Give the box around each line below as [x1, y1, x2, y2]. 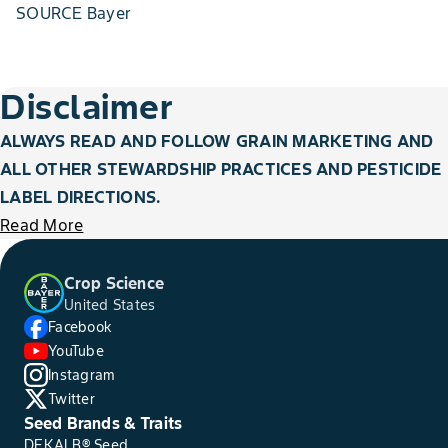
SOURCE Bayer [16, 3, 131, 23]
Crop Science [64, 273, 164, 293]
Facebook [48, 318, 112, 336]
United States [64, 296, 156, 314]
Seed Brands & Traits [24, 413, 182, 433]
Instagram [48, 366, 116, 384]
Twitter [48, 390, 95, 408]
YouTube [48, 342, 104, 360]
